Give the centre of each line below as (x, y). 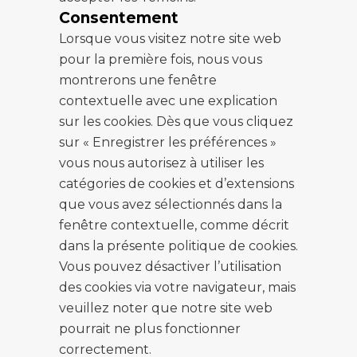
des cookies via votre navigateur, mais (177, 287)
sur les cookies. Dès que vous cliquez (176, 122)
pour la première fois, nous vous (161, 59)
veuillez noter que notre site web (166, 308)
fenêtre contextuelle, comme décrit (174, 225)
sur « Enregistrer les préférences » (168, 142)
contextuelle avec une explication (168, 101)
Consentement (119, 18)
